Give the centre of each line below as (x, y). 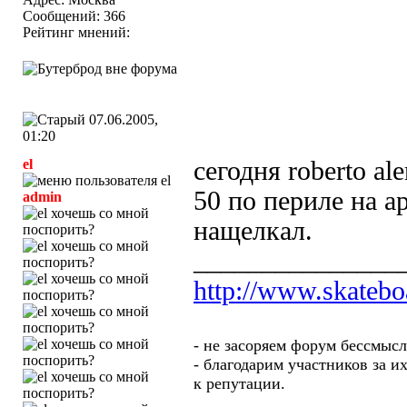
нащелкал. (253, 231)
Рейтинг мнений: (78, 32)
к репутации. (239, 383)
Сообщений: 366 (74, 16)
